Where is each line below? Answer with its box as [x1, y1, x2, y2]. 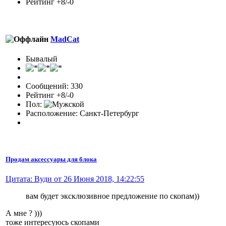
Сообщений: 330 [26, 81, 83, 90]
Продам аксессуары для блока [6, 155, 97, 163]
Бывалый [26, 54, 58, 63]
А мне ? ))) [6, 209, 42, 218]
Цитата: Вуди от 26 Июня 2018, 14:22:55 [6, 175, 144, 184]
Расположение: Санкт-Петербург [26, 108, 139, 118]
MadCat [50, 34, 79, 43]
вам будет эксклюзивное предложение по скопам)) [26, 192, 199, 201]
